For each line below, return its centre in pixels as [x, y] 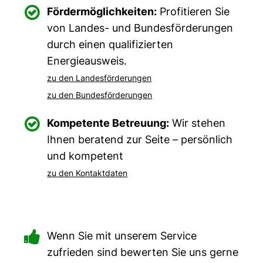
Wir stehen [198, 123]
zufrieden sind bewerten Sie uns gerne [143, 252]
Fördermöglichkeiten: [102, 11]
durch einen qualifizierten [110, 44]
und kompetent [85, 156]
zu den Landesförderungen [100, 78]
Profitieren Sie [193, 11]
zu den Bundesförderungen [100, 95]
